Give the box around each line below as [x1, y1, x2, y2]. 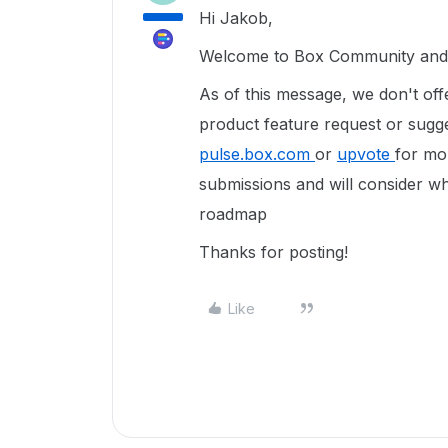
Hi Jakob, [199, 8, 278, 28]
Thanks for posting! [199, 242, 353, 262]
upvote [337, 144, 395, 164]
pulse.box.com [199, 144, 315, 164]
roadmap [199, 204, 267, 224]
